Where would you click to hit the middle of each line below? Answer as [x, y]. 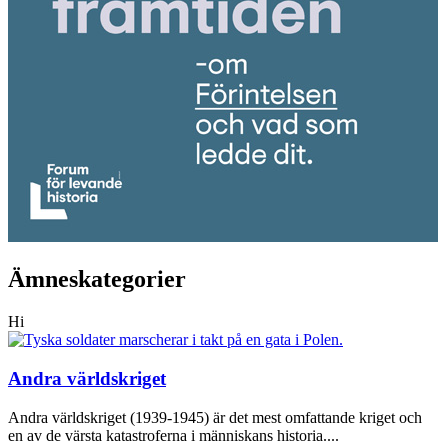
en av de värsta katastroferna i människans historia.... [173, 435]
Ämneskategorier [97, 279]
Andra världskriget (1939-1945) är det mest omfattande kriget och [215, 417]
